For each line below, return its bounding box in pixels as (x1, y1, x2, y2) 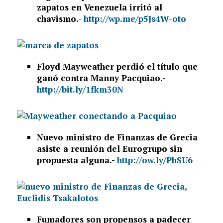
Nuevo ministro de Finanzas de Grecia (36, 131, 198, 143)
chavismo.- (36, 13, 84, 25)
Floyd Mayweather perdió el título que (36, 61, 198, 73)
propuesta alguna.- (36, 154, 117, 166)
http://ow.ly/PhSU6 (116, 154, 195, 166)
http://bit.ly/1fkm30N (36, 84, 126, 96)
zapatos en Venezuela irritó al (36, 1, 162, 13)
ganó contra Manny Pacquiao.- (36, 72, 165, 84)
